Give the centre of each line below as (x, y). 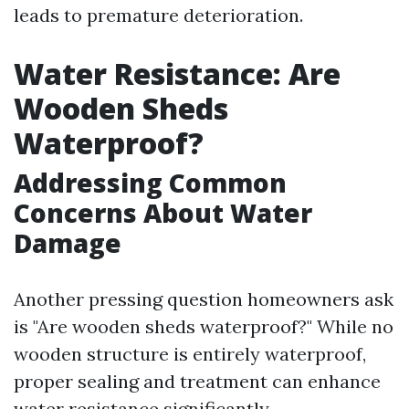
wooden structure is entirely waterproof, (190, 354)
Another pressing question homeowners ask (204, 299)
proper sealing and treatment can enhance (197, 381)
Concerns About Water (163, 213)
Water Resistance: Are (177, 73)
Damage (68, 243)
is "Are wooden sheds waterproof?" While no (204, 326)
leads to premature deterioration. (158, 15)
